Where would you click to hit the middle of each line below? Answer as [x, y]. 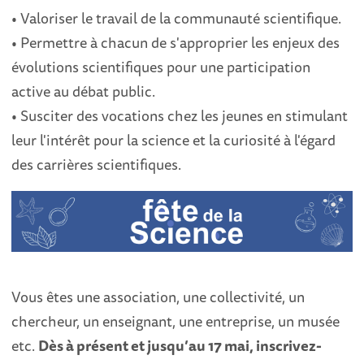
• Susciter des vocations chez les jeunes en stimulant [180, 116]
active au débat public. [84, 91]
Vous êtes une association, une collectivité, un [158, 296]
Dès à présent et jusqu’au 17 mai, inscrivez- [180, 345]
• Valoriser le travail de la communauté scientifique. [177, 18]
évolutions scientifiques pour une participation [161, 67]
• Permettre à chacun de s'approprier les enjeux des [176, 43]
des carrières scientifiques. [97, 165]
